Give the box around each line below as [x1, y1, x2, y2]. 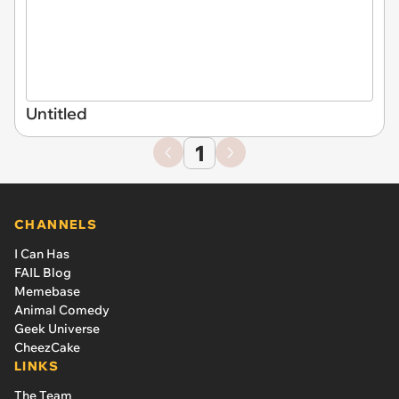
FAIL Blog [14, 264, 71, 281]
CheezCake [14, 338, 80, 355]
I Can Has [14, 245, 69, 262]
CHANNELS [14, 216, 98, 232]
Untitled [26, 102, 87, 124]
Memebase [14, 282, 80, 299]
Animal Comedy [14, 301, 110, 318]
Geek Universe [14, 320, 100, 337]
